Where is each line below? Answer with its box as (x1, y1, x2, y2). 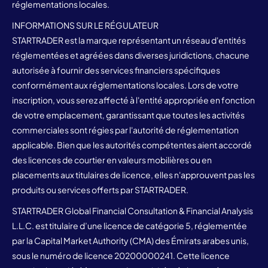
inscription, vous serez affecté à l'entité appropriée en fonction (12, 94, 255, 105)
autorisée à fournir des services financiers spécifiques (12, 64, 220, 75)
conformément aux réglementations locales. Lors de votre (12, 79, 239, 90)
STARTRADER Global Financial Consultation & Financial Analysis (12, 205, 253, 216)
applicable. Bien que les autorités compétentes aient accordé (12, 139, 252, 150)
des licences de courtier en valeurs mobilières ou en (12, 154, 212, 165)
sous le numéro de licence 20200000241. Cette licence (12, 249, 230, 261)
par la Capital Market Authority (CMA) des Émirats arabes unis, (12, 234, 249, 246)
